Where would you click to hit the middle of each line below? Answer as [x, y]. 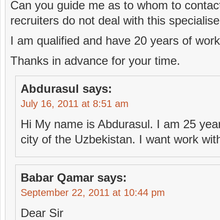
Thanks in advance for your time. [95, 61]
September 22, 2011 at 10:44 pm [93, 192]
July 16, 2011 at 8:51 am [75, 104]
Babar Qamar [57, 178]
